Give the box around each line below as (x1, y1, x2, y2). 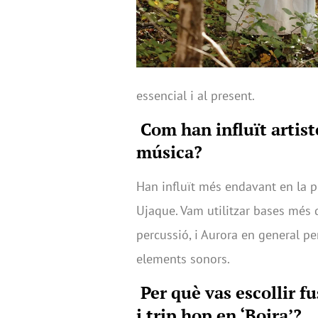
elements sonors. (136, 250, 230, 267)
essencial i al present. (136, 87, 255, 104)
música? (136, 140, 202, 163)
